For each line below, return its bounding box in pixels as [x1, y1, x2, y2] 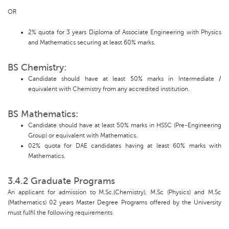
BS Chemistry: [8, 62, 66, 73]
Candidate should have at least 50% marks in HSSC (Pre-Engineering [28, 122, 221, 129]
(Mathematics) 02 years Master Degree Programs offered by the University [8, 199, 221, 207]
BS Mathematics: [8, 109, 78, 120]
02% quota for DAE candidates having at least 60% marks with [28, 142, 221, 150]
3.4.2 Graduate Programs [8, 176, 115, 187]
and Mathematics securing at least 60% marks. [28, 39, 155, 47]
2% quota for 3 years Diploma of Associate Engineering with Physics [28, 29, 221, 36]
